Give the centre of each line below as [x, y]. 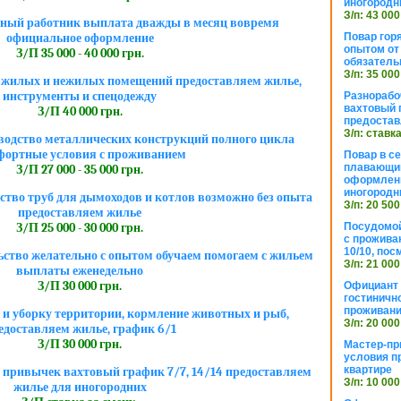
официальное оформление [80, 38]
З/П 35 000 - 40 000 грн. [80, 54]
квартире [368, 370]
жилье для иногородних [80, 388]
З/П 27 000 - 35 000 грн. [80, 170]
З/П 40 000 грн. [80, 112]
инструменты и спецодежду [80, 97]
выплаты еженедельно [80, 271]
